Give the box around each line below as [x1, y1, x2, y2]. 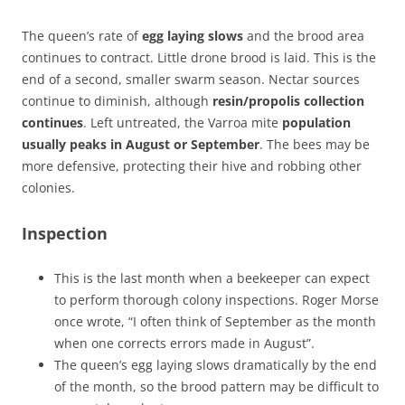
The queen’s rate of [22, 26, 142, 44]
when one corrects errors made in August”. [54, 334, 315, 352]
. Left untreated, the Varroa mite [83, 113, 278, 131]
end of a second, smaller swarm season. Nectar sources [22, 70, 360, 88]
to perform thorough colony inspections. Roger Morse [54, 290, 379, 308]
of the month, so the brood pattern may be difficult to [54, 377, 379, 395]
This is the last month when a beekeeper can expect [54, 268, 370, 287]
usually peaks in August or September [22, 135, 259, 153]
